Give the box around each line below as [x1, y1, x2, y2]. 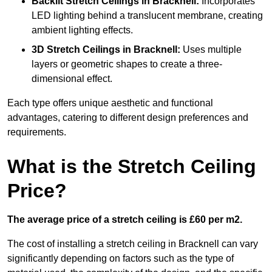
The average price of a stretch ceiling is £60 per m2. [7, 214, 242, 225]
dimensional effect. [32, 73, 112, 84]
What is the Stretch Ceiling [7, 155, 256, 178]
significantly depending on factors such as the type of [7, 253, 234, 264]
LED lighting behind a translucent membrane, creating [32, 10, 263, 21]
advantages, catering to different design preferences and [7, 112, 248, 123]
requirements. [7, 127, 66, 138]
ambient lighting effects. [32, 25, 133, 36]
